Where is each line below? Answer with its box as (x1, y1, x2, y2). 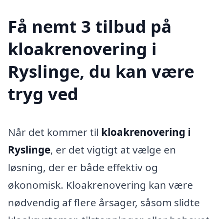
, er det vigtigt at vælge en (50, 142, 176, 156)
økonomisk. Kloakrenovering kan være (8, 177, 193, 192)
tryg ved (8, 82, 78, 105)
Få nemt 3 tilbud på (8, 14, 172, 38)
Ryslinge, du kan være (8, 59, 194, 83)
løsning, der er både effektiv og (8, 160, 158, 174)
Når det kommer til (8, 125, 101, 139)
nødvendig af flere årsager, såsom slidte (8, 195, 200, 209)
